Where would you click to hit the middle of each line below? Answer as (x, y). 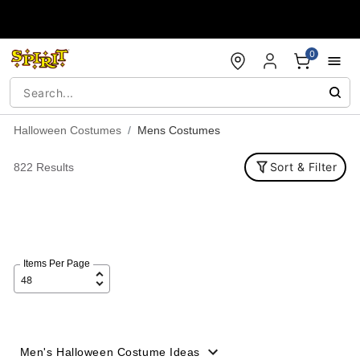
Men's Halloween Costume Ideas (110, 352)
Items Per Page (56, 264)
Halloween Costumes (67, 130)
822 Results (43, 167)
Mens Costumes (178, 130)
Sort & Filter (303, 167)
